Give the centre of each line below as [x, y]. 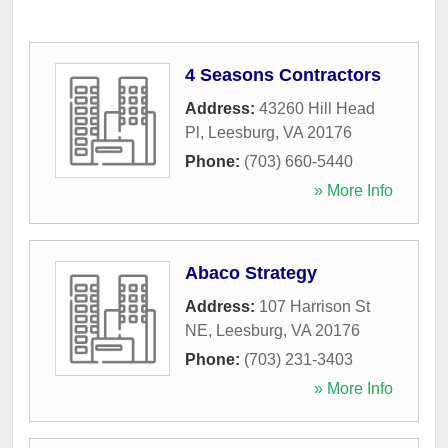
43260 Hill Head [317, 108]
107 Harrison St [314, 306]
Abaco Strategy [251, 272]
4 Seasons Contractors [283, 74]
